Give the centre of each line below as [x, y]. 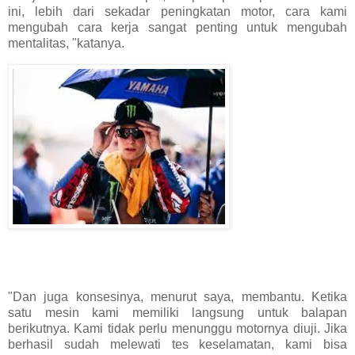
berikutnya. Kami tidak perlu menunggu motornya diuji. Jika [177, 329]
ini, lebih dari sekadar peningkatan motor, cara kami [177, 11]
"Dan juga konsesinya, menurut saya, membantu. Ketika [177, 297]
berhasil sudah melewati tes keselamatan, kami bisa [177, 345]
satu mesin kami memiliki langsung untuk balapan [177, 313]
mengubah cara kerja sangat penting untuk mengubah [177, 27]
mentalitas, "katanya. [66, 43]
